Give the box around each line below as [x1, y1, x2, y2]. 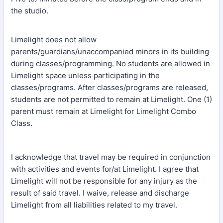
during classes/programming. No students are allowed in [11, 59, 210, 68]
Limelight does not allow [11, 35, 97, 44]
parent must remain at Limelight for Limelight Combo [11, 107, 196, 116]
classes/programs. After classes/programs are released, [11, 83, 208, 92]
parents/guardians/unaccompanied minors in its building [11, 47, 209, 56]
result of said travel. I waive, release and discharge [11, 188, 189, 198]
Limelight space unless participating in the [11, 71, 160, 80]
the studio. [11, 6, 48, 15]
